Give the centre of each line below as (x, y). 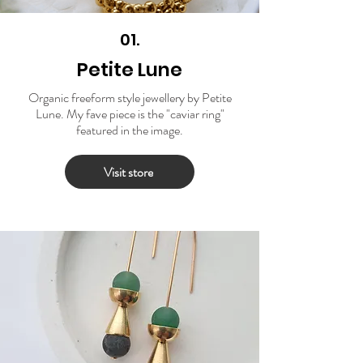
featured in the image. (130, 130)
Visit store (128, 172)
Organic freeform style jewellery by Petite (130, 98)
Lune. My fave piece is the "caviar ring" (130, 114)
